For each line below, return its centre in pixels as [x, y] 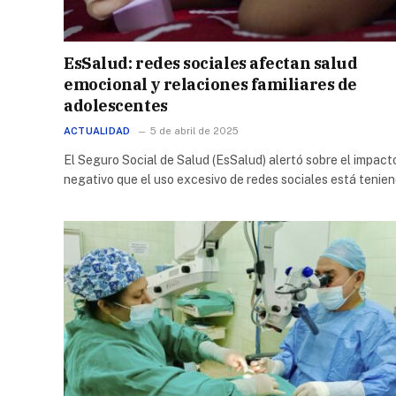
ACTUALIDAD [97, 130]
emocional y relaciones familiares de [210, 84]
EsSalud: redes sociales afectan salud [211, 63]
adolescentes [116, 105]
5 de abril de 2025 [195, 130]
